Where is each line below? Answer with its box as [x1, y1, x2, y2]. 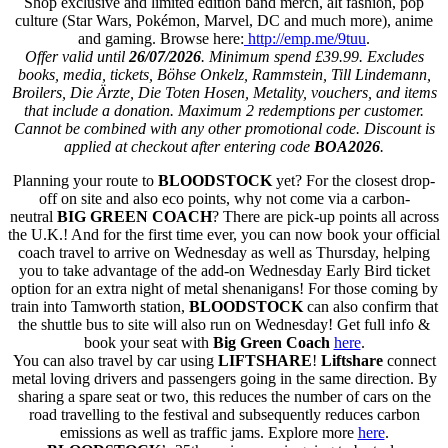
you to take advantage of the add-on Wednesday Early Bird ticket [18, 261, 430, 279]
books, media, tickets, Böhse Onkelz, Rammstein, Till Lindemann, [17, 65, 431, 83]
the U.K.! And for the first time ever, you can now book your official [8, 225, 440, 243]
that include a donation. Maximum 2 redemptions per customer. [24, 101, 424, 119]
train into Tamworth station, [10, 297, 189, 315]
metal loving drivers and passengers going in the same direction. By [11, 369, 437, 387]
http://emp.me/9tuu [248, 29, 366, 47]
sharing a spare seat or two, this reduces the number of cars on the [17, 387, 431, 405]
